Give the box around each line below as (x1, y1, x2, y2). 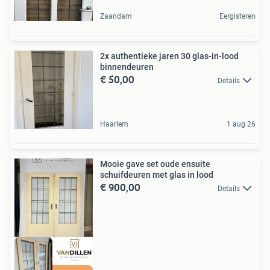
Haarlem (100, 119, 128, 128)
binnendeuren (100, 61, 154, 72)
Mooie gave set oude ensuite (100, 159, 210, 169)
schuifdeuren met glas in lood (100, 169, 213, 180)
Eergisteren (219, 11, 256, 20)
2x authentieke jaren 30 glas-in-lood (100, 51, 239, 61)
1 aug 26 (227, 119, 256, 128)
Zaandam (100, 11, 132, 20)
